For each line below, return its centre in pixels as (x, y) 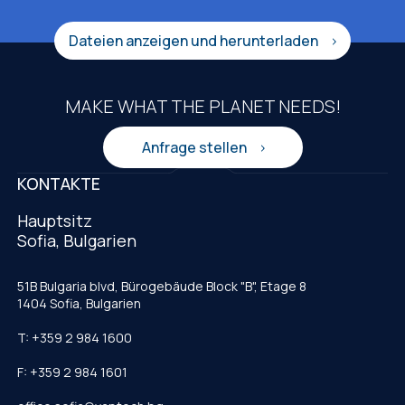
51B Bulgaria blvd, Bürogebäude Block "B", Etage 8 (162, 287)
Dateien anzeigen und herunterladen (195, 40)
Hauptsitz (55, 221)
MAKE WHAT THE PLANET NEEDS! (202, 106)
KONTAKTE (59, 184)
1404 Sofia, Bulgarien (79, 304)
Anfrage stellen (195, 147)
